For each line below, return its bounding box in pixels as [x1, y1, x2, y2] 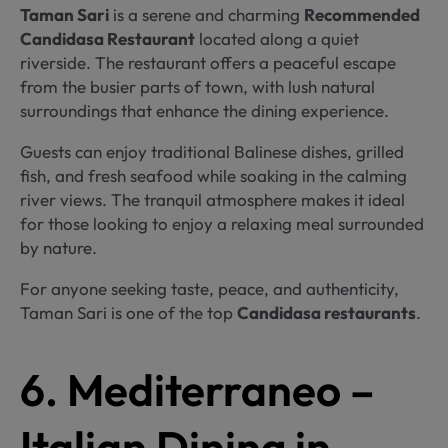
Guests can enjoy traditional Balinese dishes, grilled [20, 140, 404, 162]
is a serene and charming [109, 3, 304, 25]
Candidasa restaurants [237, 301, 416, 323]
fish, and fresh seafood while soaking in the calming [20, 164, 407, 186]
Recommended [304, 3, 420, 25]
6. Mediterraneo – [20, 362, 375, 418]
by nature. [20, 236, 97, 258]
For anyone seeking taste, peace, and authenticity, [20, 277, 399, 299]
